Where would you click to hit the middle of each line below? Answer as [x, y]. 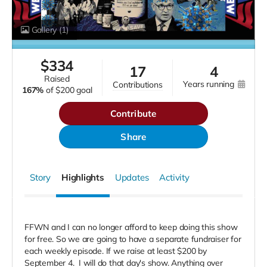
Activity [174, 178]
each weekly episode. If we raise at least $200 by [116, 251]
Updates [132, 178]
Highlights [83, 178]
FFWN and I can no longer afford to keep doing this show [131, 227]
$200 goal [74, 90]
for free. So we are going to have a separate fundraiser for [133, 239]
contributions [141, 84]
